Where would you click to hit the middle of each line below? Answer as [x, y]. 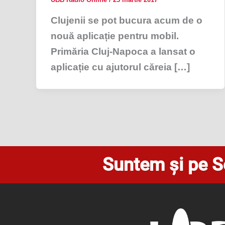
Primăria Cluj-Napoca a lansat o [123, 51]
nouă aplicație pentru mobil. [115, 36]
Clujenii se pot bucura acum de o [126, 20]
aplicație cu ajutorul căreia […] [120, 67]
